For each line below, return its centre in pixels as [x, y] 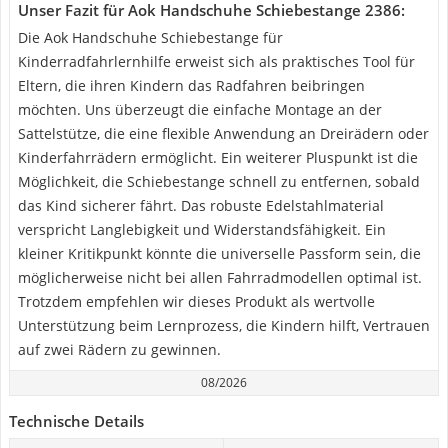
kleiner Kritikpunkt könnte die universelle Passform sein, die [219, 253]
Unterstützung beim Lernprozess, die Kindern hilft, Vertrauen [224, 325]
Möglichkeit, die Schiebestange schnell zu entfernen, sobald [219, 181]
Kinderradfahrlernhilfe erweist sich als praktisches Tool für [216, 61]
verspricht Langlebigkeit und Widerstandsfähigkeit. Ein [202, 229]
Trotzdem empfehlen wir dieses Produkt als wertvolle [196, 301]
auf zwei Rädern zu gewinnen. [119, 349]
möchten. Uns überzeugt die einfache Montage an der [200, 109]
